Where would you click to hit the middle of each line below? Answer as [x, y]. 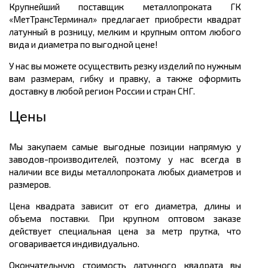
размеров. [30, 185]
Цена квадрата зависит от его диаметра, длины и [125, 206]
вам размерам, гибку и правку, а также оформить [125, 79]
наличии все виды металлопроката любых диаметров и [125, 172]
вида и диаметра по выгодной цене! [83, 45]
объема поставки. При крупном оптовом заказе [125, 219]
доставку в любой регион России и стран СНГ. [102, 91]
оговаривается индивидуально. [74, 244]
